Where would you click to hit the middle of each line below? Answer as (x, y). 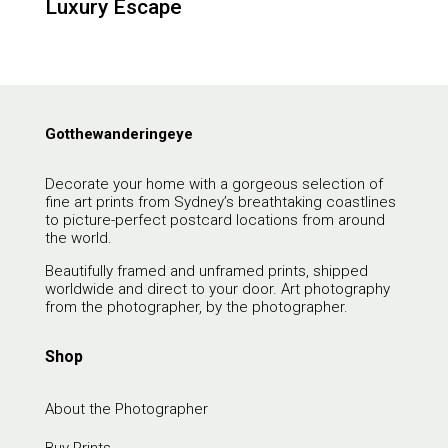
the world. (78, 238)
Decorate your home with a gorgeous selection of (213, 184)
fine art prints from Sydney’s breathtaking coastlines (220, 202)
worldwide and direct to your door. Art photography (217, 289)
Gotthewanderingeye (118, 134)
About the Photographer (126, 409)
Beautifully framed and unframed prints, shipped (206, 271)
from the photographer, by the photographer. (196, 307)
